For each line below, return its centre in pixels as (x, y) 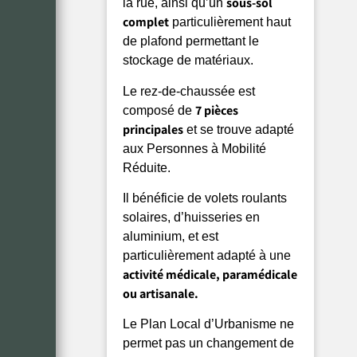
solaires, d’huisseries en (192, 217)
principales (153, 129)
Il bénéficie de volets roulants (205, 198)
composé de (159, 110)
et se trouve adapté (239, 129)
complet (146, 22)
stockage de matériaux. (188, 61)
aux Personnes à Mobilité (195, 148)
